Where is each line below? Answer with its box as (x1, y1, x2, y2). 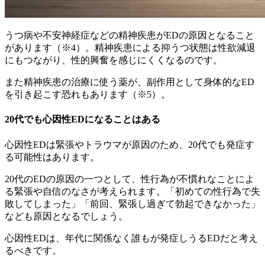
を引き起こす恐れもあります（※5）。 (5, 89, 170, 100)
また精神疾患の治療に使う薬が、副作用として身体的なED (5, 77, 254, 88)
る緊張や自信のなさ (5, 186, 90, 196)
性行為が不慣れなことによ (141, 173, 254, 184)
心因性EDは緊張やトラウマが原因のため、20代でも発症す (5, 139, 254, 150)
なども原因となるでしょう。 (5, 211, 128, 221)
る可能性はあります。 (5, 151, 99, 162)
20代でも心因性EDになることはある (5, 114, 160, 125)
